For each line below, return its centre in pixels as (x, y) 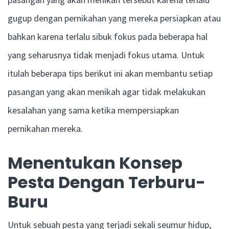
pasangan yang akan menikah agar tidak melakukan (107, 92)
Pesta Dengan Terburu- (107, 182)
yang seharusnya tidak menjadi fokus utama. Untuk (106, 55)
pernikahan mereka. (45, 129)
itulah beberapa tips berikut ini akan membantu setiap (110, 73)
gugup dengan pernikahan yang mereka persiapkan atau (114, 18)
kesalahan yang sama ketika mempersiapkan (93, 110)
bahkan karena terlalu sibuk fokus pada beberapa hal (108, 37)
